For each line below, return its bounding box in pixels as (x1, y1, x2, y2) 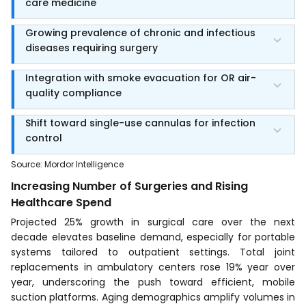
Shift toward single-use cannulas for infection (25, 115, 255, 130)
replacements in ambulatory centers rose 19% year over (11, 260, 295, 274)
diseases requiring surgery (25, 40, 158, 55)
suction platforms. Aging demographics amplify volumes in (11, 290, 295, 304)
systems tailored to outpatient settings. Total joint (11, 245, 295, 259)
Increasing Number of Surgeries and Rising (11, 178, 248, 194)
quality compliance (25, 85, 122, 100)
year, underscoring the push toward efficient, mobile (11, 275, 295, 289)
